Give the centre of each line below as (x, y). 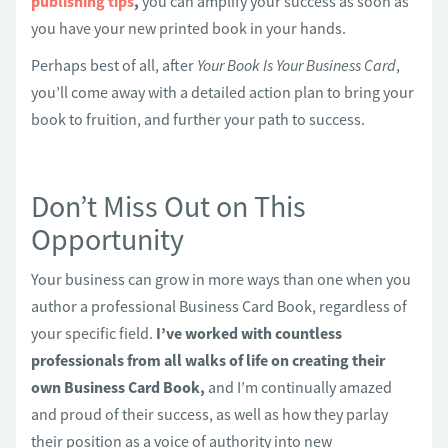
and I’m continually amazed (298, 387)
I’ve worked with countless (249, 333)
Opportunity (107, 239)
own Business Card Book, (118, 387)
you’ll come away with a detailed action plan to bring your (222, 92)
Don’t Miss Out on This (168, 206)
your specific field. (93, 333)
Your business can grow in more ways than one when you (221, 279)
